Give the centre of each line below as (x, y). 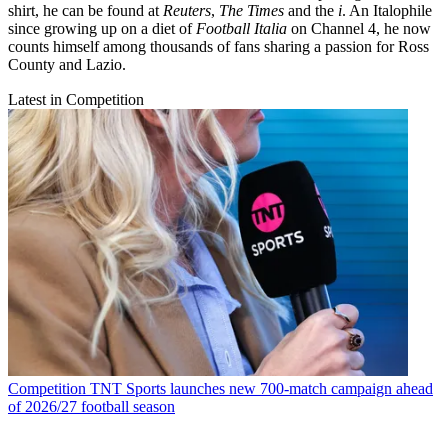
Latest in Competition (76, 99)
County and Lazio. (69, 64)
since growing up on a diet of (102, 28)
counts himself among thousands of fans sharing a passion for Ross (218, 46)
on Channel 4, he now (359, 28)
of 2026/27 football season (91, 406)
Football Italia (241, 28)
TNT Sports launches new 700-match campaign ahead (261, 388)
